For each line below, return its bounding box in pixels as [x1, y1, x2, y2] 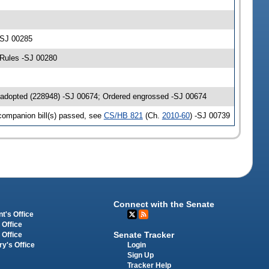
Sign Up [127, 251, 154, 259]
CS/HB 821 [103, 110, 143, 120]
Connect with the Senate [113, 199, 215, 210]
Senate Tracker [113, 229, 175, 240]
